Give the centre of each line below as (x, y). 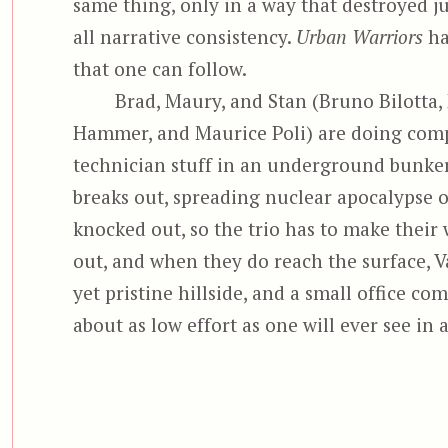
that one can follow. (159, 68)
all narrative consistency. (184, 36)
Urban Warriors (359, 36)
